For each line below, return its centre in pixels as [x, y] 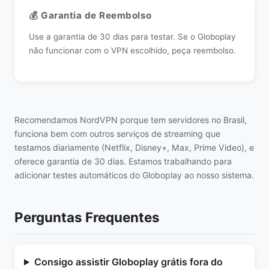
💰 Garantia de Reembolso [90, 15]
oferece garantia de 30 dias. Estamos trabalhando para [123, 161]
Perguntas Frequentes [87, 217]
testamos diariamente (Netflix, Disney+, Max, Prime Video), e [134, 147]
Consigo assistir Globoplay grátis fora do [128, 262]
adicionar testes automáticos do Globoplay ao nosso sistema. [134, 175]
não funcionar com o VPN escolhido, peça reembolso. [132, 50]
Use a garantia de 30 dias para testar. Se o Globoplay [132, 37]
